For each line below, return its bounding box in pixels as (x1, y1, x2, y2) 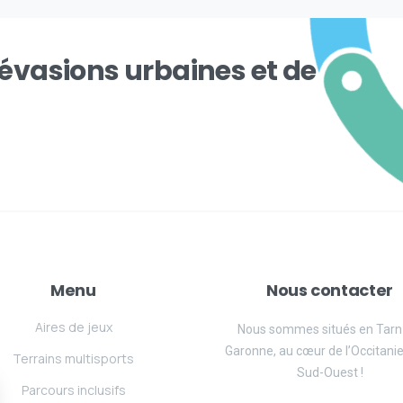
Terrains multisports (13, 350, 134, 368)
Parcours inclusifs (21, 381, 126, 399)
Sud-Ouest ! (296, 365, 363, 381)
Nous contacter (266, 278, 393, 301)
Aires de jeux (34, 318, 112, 336)
